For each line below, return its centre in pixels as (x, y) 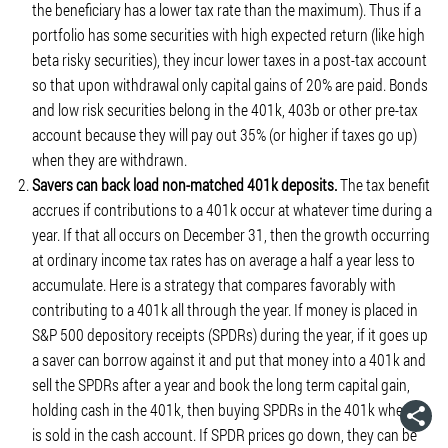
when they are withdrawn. (109, 159)
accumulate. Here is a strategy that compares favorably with (214, 284)
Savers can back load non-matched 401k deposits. (184, 184)
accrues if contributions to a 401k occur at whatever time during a (232, 209)
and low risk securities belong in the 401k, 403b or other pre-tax (225, 109)
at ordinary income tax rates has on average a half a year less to (223, 259)
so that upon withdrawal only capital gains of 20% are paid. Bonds (230, 84)
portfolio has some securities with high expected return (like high (228, 34)
